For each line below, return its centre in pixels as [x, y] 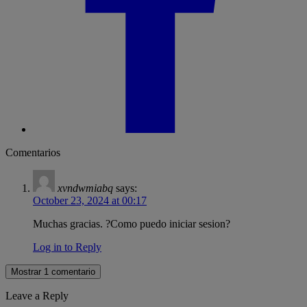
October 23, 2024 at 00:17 [90, 201]
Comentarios [33, 153]
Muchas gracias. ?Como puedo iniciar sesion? [132, 224]
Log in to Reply [67, 247]
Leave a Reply [37, 296]
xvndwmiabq [85, 188]
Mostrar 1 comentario [53, 272]
